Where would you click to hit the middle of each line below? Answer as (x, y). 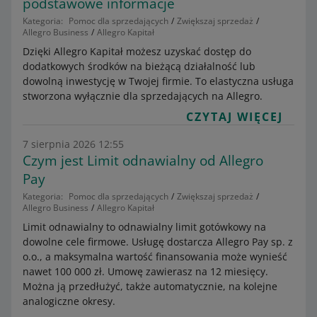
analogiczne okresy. (69, 301)
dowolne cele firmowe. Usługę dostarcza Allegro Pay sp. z (158, 242)
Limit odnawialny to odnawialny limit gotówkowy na (144, 227)
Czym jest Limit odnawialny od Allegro (143, 161)
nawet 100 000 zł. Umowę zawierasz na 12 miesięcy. (145, 271)
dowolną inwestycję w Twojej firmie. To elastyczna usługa (158, 81)
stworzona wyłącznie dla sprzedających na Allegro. (143, 96)
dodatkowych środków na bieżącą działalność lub (139, 66)
